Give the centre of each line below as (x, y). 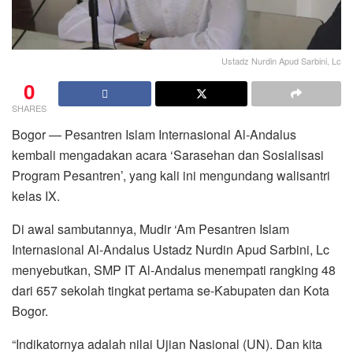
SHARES (29, 108)
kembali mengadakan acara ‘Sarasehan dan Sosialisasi (168, 154)
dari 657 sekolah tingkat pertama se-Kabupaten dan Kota (171, 290)
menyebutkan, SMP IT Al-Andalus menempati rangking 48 (174, 269)
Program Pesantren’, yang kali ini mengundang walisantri (171, 175)
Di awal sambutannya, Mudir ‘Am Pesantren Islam (150, 229)
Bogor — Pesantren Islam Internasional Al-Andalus (154, 134)
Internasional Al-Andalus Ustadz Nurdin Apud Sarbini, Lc (171, 249)
